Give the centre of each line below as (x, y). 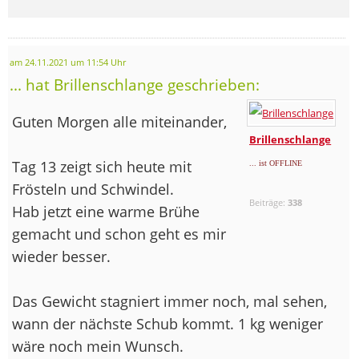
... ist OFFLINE (276, 163)
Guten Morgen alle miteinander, (119, 121)
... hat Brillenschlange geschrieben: (135, 84)
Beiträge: (269, 202)
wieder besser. (61, 256)
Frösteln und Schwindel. (93, 189)
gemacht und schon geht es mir (119, 234)
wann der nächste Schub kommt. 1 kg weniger (167, 323)
